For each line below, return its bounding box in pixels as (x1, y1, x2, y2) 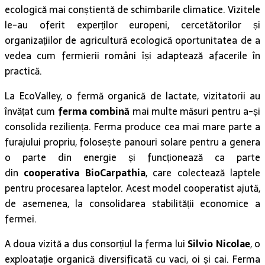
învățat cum (5, 104, 58, 119)
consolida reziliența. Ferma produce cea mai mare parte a (5, 119, 260, 135)
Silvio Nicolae (185, 236, 250, 252)
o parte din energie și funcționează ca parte (5, 150, 260, 166)
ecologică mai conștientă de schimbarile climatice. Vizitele (5, 2, 260, 18)
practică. (5, 63, 42, 79)
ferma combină (57, 104, 132, 119)
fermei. (5, 211, 37, 227)
